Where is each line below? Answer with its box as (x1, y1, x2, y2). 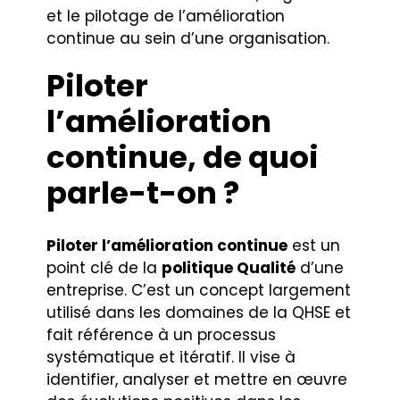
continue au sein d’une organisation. (46, 28, 330, 49)
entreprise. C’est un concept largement (46, 279, 352, 302)
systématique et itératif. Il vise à (46, 346, 296, 369)
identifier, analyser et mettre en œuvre (46, 369, 348, 391)
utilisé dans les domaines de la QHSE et (46, 302, 352, 324)
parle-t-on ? (46, 171, 240, 214)
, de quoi (187, 136, 320, 179)
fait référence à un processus (46, 324, 277, 346)
